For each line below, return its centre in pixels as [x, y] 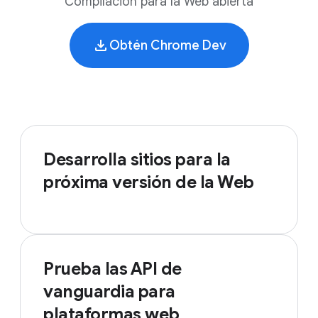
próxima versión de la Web [149, 182]
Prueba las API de [113, 269]
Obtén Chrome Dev [168, 45]
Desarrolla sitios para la [137, 160]
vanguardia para [109, 292]
